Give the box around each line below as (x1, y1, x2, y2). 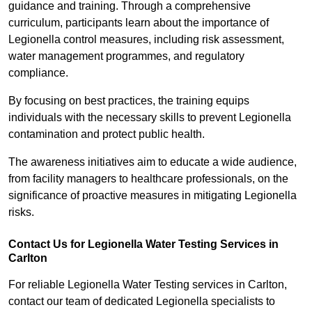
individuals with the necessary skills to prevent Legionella (8, 111, 291, 124)
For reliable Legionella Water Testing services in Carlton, (8, 279, 287, 291)
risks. (8, 206, 34, 219)
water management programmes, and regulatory (8, 50, 244, 63)
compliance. (8, 67, 68, 79)
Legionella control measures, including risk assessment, (8, 33, 284, 46)
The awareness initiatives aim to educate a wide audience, (8, 156, 297, 169)
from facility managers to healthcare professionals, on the (8, 173, 288, 185)
